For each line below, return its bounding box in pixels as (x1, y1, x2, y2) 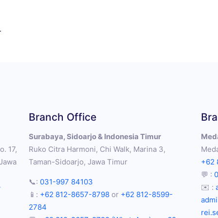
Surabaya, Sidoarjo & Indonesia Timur (29, 132, 162, 142)
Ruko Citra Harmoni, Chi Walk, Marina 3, (29, 145, 166, 154)
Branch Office (29, 111, 97, 124)
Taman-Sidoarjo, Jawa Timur (29, 157, 128, 167)
